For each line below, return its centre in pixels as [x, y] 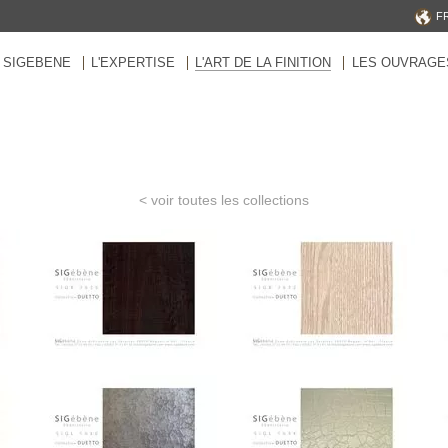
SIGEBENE [37, 63]
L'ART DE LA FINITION [263, 63]
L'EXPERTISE [133, 63]
